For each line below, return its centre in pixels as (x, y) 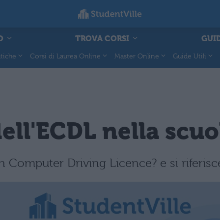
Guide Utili (190, 56)
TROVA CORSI (103, 38)
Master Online (137, 56)
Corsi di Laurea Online (65, 56)
